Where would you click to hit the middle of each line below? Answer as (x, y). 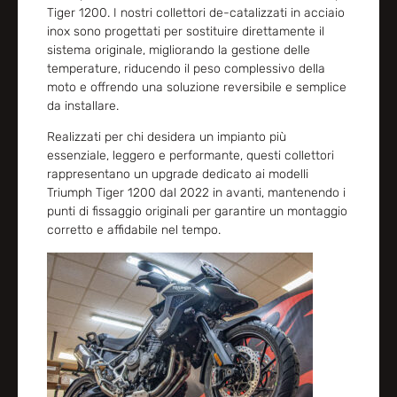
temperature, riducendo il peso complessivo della (186, 68)
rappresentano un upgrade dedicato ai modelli (177, 175)
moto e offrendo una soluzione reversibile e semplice (196, 87)
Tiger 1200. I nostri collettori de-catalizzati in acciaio (195, 12)
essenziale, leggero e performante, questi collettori (190, 156)
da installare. (82, 105)
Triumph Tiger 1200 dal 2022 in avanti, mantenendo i (196, 193)
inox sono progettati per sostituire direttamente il (185, 31)
